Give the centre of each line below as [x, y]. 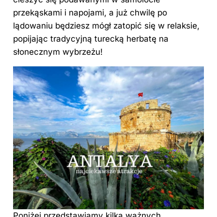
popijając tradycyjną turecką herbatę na [91, 39]
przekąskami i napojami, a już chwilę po [90, 12]
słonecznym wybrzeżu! [58, 52]
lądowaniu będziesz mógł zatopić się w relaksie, [106, 25]
